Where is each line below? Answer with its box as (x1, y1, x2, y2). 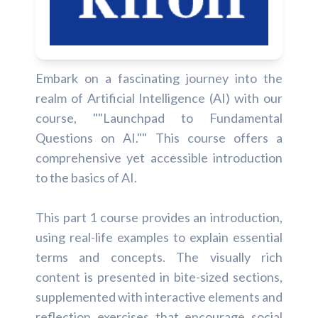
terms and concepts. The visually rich (35, 249, 283, 265)
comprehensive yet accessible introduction (35, 150, 283, 166)
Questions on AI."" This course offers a (35, 130, 283, 146)
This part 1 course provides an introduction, (35, 209, 283, 226)
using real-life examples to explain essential (35, 229, 283, 246)
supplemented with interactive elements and (35, 289, 283, 305)
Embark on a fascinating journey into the (35, 70, 283, 87)
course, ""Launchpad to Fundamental (35, 110, 283, 126)
